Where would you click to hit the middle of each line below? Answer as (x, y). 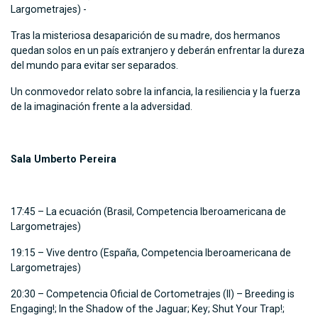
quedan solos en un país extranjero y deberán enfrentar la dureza (158, 51)
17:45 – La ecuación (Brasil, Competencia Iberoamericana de (148, 212)
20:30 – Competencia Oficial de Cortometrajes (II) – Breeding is (153, 294)
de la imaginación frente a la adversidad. (102, 107)
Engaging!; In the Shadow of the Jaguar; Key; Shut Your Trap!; (148, 309)
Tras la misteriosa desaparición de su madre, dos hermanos (146, 36)
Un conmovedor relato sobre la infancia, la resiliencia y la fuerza (155, 92)
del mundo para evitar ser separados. (95, 66)
